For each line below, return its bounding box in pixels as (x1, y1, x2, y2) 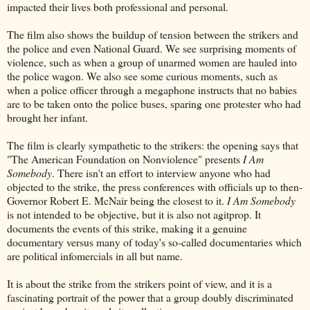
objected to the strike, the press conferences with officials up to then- (7, 179, 302, 194)
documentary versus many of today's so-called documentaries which (7, 234, 302, 249)
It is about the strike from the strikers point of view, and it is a (7, 275, 272, 291)
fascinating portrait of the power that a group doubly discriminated (7, 289, 293, 304)
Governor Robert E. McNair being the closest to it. (7, 192, 227, 208)
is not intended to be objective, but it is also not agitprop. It (7, 206, 261, 221)
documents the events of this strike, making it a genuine (7, 220, 247, 235)
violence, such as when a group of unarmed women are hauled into (7, 54, 297, 69)
